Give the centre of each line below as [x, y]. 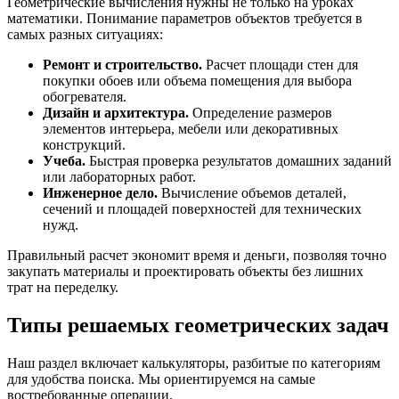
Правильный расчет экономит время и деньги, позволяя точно [197, 256]
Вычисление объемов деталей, [252, 193]
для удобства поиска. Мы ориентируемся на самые [161, 379]
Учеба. [64, 161]
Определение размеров [261, 113]
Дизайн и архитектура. [116, 113]
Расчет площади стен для [280, 65]
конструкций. [84, 145]
